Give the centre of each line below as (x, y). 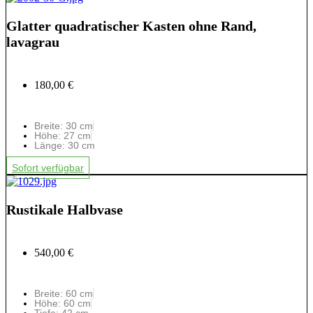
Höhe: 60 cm (63, 303)
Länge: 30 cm (65, 145)
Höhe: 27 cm (63, 135)
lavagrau (33, 42)
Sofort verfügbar (48, 167)
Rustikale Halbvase (65, 209)
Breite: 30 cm (64, 125)
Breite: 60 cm (64, 293)
